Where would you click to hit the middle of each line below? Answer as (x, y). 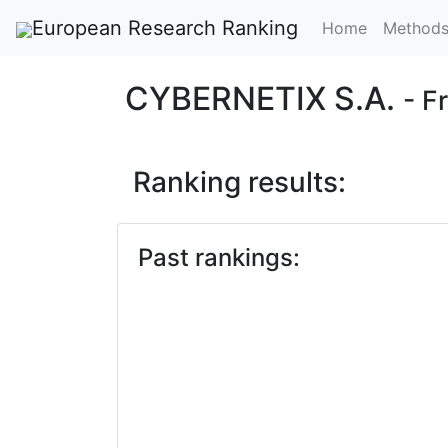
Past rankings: (219, 257)
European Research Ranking (165, 28)
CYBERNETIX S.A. (264, 98)
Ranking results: (239, 182)
